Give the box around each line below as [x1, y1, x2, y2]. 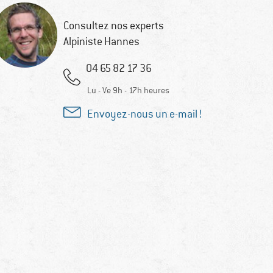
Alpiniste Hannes [63, 35, 140, 49]
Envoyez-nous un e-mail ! [87, 107, 202, 121]
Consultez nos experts [63, 19, 164, 33]
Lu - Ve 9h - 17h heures [87, 85, 169, 96]
